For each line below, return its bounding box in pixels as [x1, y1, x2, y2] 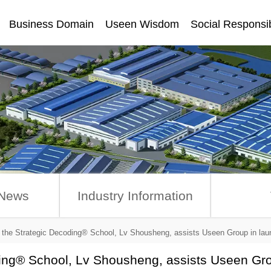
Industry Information [77, 189, 193, 203]
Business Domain [8, 18, 94, 31]
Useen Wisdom [105, 18, 180, 31]
